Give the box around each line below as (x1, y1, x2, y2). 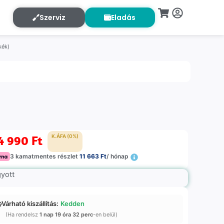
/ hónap (106, 152, 129, 160)
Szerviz (39, 12, 65, 22)
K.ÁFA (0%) (51, 133, 79, 139)
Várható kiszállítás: (1, 199, 59, 208)
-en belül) (93, 211, 118, 218)
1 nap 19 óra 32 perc (39, 211, 93, 218)
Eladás (111, 12, 136, 22)
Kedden (60, 199, 85, 208)
